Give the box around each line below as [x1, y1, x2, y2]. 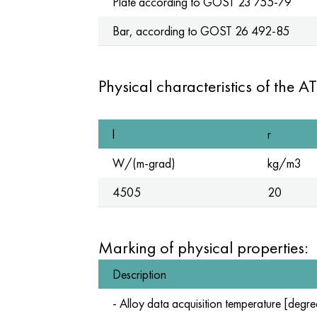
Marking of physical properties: [98, 236, 309, 258]
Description [112, 266, 166, 282]
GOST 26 [200, 23, 248, 39]
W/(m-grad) [112, 155, 175, 171]
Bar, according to [112, 23, 200, 39]
